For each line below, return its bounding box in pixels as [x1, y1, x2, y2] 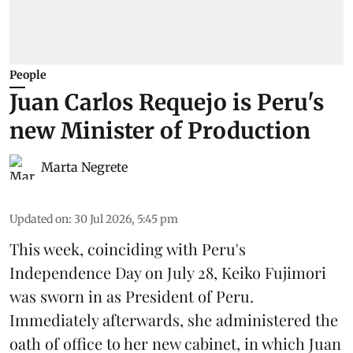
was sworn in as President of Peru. [9, 284, 254, 307]
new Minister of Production [9, 116, 310, 145]
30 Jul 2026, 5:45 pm [74, 211, 178, 226]
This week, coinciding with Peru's [9, 237, 246, 259]
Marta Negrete [41, 158, 128, 175]
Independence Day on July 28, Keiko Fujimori [9, 261, 326, 283]
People [9, 67, 46, 82]
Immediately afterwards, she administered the [9, 308, 338, 330]
